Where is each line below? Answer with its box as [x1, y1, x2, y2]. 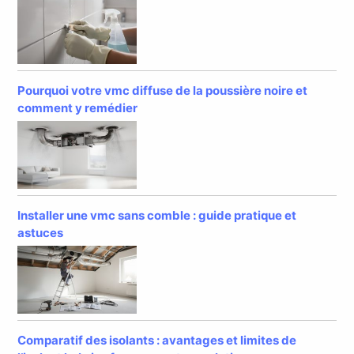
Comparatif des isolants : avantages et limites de [17, 333, 297, 348]
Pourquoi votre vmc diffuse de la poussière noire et [17, 83, 308, 99]
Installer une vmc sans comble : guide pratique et [17, 208, 297, 224]
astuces [17, 225, 64, 241]
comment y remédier [17, 100, 138, 116]
